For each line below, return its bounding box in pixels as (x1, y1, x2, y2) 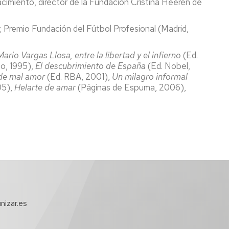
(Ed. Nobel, (146, 60, 190, 72)
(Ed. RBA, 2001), (45, 71, 112, 82)
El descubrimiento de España (35, 60, 146, 72)
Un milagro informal (112, 71, 188, 82)
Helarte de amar (14, 81, 76, 93)
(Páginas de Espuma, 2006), (76, 81, 186, 93)
